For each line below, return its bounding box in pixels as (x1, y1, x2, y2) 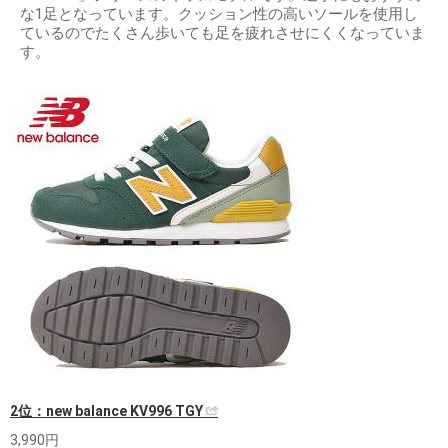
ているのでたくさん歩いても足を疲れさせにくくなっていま (20, 24, 425, 42)
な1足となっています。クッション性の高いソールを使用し (20, 5, 418, 23)
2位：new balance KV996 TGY (10, 403, 206, 419)
